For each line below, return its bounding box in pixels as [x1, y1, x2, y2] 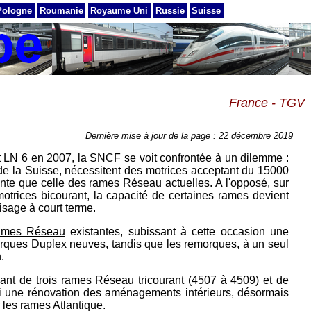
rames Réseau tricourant [60, 274, 185, 286]
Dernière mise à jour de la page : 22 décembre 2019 [85, 130, 294, 141]
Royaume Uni [90, 6, 149, 16]
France [229, 96, 268, 110]
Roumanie [39, 6, 83, 16]
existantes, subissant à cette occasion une [65, 225, 289, 237]
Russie [155, 6, 185, 16]
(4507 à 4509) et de [184, 274, 289, 286]
